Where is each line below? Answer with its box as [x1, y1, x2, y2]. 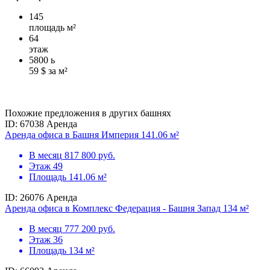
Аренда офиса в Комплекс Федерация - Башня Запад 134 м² [5, 203, 249, 214]
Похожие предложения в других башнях [5, 108, 171, 119]
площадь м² [29, 22, 76, 33]
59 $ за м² [29, 66, 67, 77]
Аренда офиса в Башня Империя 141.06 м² [5, 130, 179, 140]
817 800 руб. [64, 150, 115, 161]
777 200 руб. [64, 224, 115, 234]
